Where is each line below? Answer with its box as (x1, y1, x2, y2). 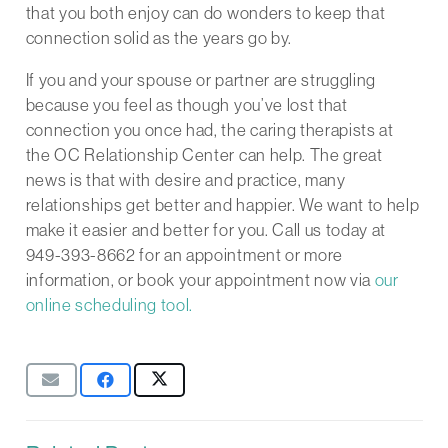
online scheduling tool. (25, 295, 194, 316)
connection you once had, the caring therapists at (25, 120, 394, 141)
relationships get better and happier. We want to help (25, 195, 420, 216)
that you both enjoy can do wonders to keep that (25, 3, 386, 24)
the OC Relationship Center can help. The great (25, 145, 383, 166)
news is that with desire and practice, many (25, 170, 346, 191)
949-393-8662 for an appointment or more (25, 245, 344, 266)
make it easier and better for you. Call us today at (25, 220, 387, 241)
